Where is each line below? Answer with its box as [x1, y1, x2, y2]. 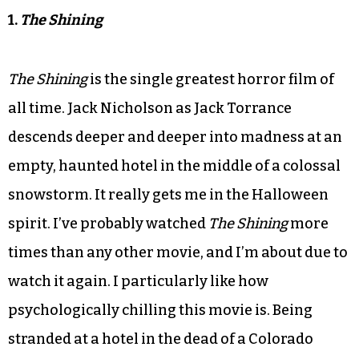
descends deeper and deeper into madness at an [8, 127, 342, 146]
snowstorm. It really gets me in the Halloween [8, 185, 329, 204]
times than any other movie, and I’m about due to [8, 243, 348, 261]
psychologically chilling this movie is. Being [8, 301, 313, 319]
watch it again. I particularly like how [8, 272, 268, 290]
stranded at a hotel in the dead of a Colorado [8, 329, 313, 348]
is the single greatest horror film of [90, 70, 334, 88]
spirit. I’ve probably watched [8, 214, 208, 232]
